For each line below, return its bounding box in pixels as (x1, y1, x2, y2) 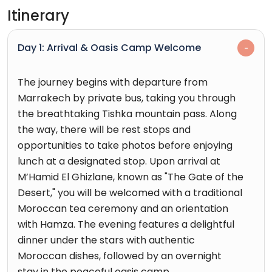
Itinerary (7, 5, 69, 25)
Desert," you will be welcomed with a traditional (18, 185, 242, 200)
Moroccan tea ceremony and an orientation (18, 201, 228, 216)
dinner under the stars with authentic (18, 233, 195, 247)
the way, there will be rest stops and (18, 122, 191, 137)
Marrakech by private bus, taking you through (18, 90, 236, 105)
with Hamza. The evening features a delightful (18, 217, 234, 231)
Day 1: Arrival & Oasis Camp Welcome (18, 40, 201, 55)
